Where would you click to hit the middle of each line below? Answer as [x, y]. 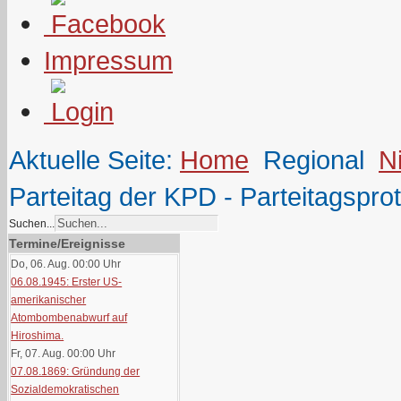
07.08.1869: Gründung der [76, 371]
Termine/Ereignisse [67, 243]
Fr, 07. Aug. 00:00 [53, 354]
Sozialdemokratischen [65, 389]
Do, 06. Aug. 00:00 [56, 264]
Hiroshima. [38, 336]
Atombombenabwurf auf [69, 318]
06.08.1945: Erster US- [67, 282]
